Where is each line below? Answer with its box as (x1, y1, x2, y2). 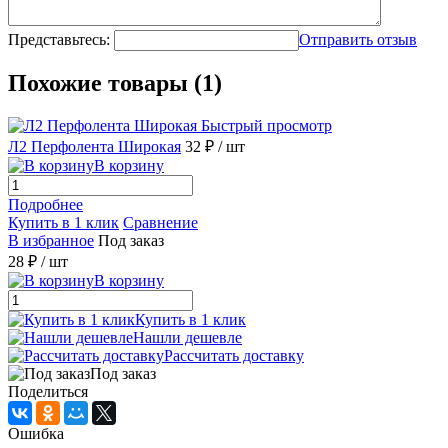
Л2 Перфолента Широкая (8, 138, 181, 156)
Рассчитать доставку (164, 347, 304, 365)
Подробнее (8, 196, 83, 214)
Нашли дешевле (133, 329, 242, 347)
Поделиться (8, 383, 88, 401)
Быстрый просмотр (201, 117, 332, 135)
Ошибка (8, 425, 64, 443)
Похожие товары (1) (8, 70, 222, 97)
